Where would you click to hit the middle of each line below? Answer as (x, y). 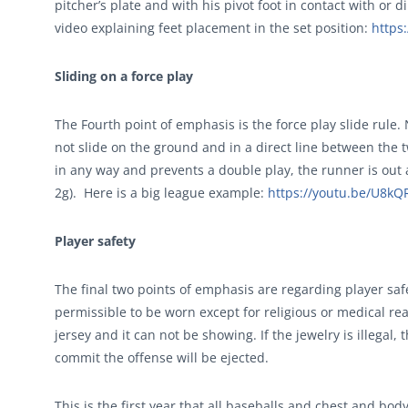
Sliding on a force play (124, 76)
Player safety (95, 241)
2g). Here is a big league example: (161, 193)
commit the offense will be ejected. (162, 357)
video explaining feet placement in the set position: (213, 28)
